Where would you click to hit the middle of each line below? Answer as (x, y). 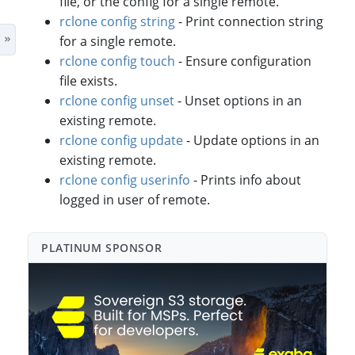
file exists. (89, 80)
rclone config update (122, 140)
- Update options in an (252, 140)
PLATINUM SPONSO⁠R (102, 247)
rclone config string (118, 21)
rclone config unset (117, 100)
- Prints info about (246, 179)
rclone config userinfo (125, 179)
